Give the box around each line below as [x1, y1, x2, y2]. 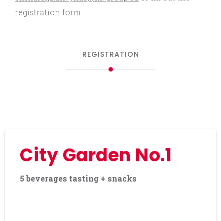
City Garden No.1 [20, 142, 172, 168]
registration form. [15, 6, 82, 17]
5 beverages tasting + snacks [20, 173, 137, 184]
